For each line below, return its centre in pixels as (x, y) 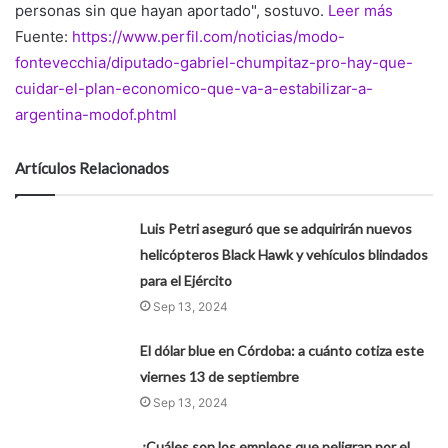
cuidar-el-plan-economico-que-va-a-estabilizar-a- (194, 89)
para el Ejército (186, 281)
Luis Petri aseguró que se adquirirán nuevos (276, 229)
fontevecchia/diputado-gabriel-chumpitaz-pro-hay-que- (214, 63)
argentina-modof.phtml (96, 115)
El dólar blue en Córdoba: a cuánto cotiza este (282, 351)
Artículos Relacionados (92, 168)
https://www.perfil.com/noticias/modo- (208, 37)
